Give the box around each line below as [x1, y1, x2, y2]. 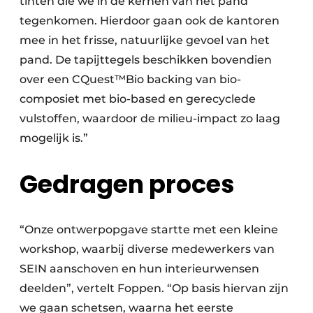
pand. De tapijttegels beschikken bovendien [20, 53, 272, 67]
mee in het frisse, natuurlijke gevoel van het [20, 34, 270, 48]
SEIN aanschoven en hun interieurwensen [20, 262, 259, 276]
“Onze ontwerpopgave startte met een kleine [20, 223, 278, 237]
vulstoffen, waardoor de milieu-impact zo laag [20, 112, 280, 126]
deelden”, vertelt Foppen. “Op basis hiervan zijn [20, 282, 289, 296]
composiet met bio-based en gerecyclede [20, 92, 256, 106]
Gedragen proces [20, 167, 235, 202]
